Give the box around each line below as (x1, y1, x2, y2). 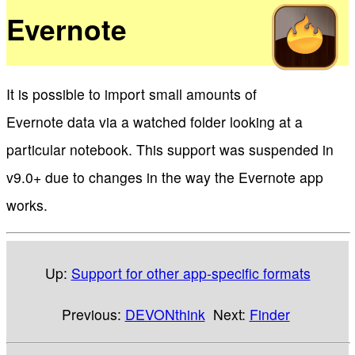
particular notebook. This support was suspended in (6, 139, 334, 159)
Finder (249, 304, 290, 325)
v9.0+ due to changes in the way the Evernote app (6, 166, 323, 187)
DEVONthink (124, 304, 205, 325)
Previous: (61, 304, 125, 325)
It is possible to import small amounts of (6, 83, 257, 104)
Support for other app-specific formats (71, 262, 311, 283)
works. (6, 194, 48, 215)
